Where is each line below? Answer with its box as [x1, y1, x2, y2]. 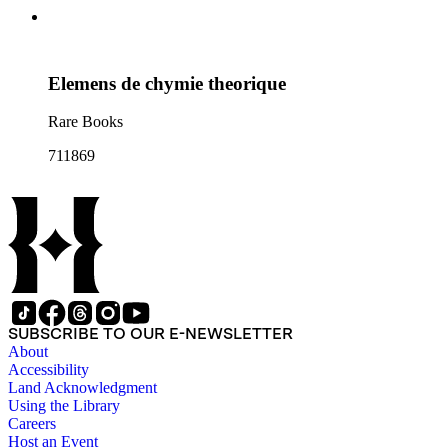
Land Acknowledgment [8, 379, 157, 397]
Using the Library [8, 397, 120, 415]
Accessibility [8, 361, 89, 379]
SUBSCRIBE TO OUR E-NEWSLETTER [8, 324, 293, 344]
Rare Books [48, 113, 123, 131]
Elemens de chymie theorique [48, 72, 286, 94]
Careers [8, 415, 56, 433]
